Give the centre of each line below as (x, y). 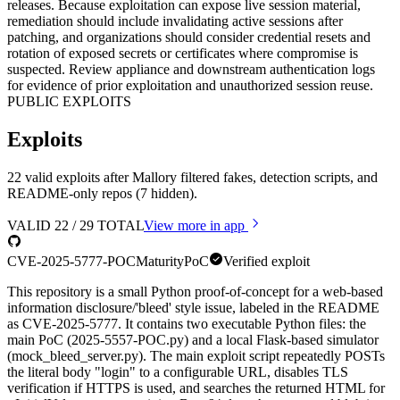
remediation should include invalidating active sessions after (175, 21)
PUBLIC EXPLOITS (69, 102)
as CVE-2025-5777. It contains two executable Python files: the (187, 324)
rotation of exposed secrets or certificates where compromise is (183, 54)
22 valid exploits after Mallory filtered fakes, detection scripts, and (192, 178)
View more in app (196, 226)
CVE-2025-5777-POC (71, 262)
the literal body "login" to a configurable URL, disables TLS (178, 372)
